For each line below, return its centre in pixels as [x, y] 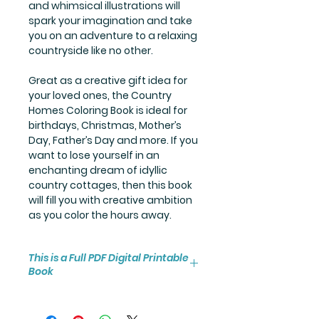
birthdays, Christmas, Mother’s [105, 125]
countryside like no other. [91, 50]
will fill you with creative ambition [110, 200]
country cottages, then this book [110, 185]
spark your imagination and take [110, 20]
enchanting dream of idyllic [98, 170]
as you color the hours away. [100, 215]
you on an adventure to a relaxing [113, 35]
